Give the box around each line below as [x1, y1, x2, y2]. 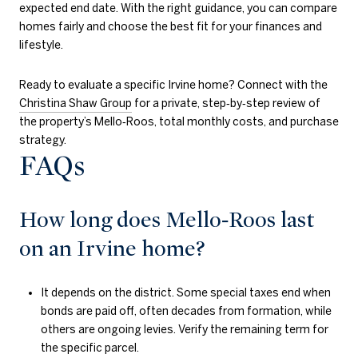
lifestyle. [19, 38, 63, 52]
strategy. [19, 133, 66, 147]
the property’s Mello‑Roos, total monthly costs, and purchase [19, 115, 339, 129]
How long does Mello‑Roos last [19, 206, 315, 233]
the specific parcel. [40, 341, 139, 355]
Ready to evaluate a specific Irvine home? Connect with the [19, 78, 328, 92]
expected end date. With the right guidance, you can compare [19, 2, 337, 15]
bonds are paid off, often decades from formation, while [40, 304, 332, 318]
